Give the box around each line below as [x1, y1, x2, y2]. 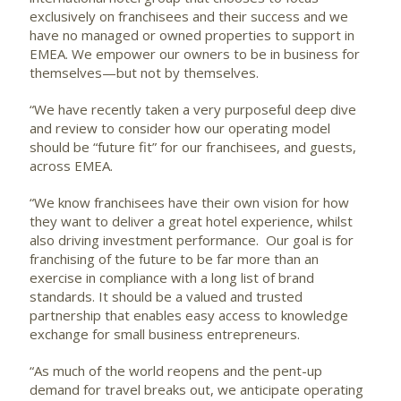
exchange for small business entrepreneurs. [30, 325, 307, 344]
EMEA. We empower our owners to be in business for [30, 45, 360, 64]
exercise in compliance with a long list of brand [30, 269, 314, 287]
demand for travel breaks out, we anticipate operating [30, 380, 363, 399]
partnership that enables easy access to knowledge [30, 306, 348, 325]
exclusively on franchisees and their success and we [30, 7, 348, 26]
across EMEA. [30, 157, 113, 175]
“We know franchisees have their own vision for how [30, 193, 349, 212]
